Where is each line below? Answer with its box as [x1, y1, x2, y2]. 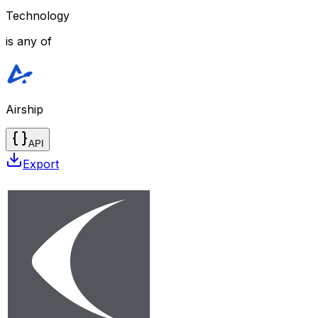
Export [23, 156, 59, 171]
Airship [6, 102, 43, 116]
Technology [6, 8, 70, 23]
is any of [6, 33, 52, 48]
